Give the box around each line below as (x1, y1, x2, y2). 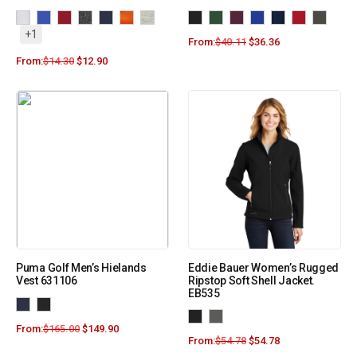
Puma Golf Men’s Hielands (16, 261, 147, 275)
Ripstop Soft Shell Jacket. (188, 274, 316, 288)
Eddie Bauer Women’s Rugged (188, 261, 339, 275)
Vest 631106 (16, 274, 77, 288)
